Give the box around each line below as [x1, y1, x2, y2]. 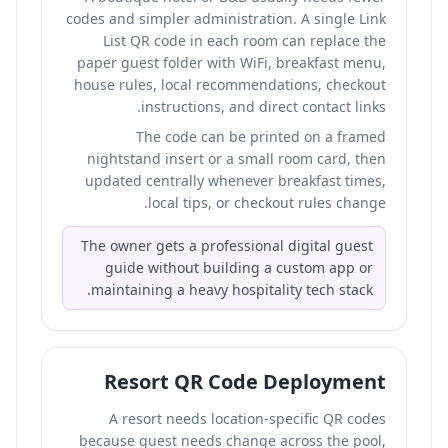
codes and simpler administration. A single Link [66, 9, 386, 28]
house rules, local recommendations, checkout [74, 75, 386, 94]
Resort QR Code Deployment [104, 368, 386, 395]
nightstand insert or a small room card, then [87, 149, 386, 168]
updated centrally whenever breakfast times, [85, 171, 386, 190]
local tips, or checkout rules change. [148, 193, 386, 212]
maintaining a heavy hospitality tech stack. [91, 280, 373, 299]
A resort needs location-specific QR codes [109, 409, 386, 428]
